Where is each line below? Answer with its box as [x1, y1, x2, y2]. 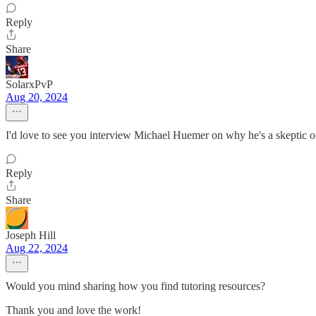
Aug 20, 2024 [6, 91, 68, 103]
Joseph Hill [6, 229, 56, 241]
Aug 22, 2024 [6, 242, 68, 254]
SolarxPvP [6, 78, 52, 90]
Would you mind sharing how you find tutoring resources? [6, 280, 265, 292]
